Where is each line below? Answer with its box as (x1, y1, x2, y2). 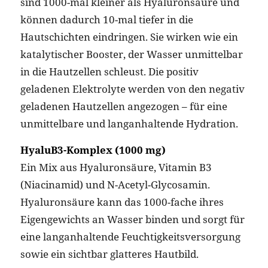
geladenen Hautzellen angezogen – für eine (20, 99, 227, 114)
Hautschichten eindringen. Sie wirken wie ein (20, 30, 238, 44)
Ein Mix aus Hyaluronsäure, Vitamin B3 (20, 160, 212, 174)
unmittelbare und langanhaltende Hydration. (20, 117, 238, 131)
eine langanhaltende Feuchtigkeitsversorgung (20, 229, 240, 243)
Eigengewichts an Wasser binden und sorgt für (20, 212, 245, 226)
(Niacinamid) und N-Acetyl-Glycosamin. (20, 177, 210, 191)
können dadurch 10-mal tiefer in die (20, 13, 193, 27)
